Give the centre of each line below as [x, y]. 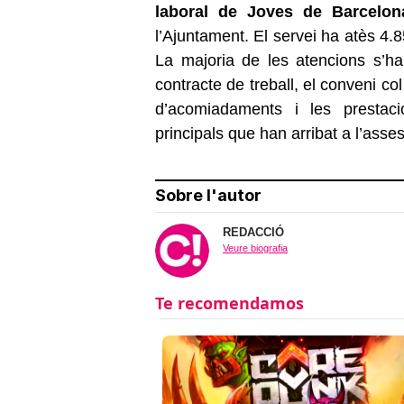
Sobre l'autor [208, 195]
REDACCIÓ [253, 232]
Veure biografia [255, 248]
